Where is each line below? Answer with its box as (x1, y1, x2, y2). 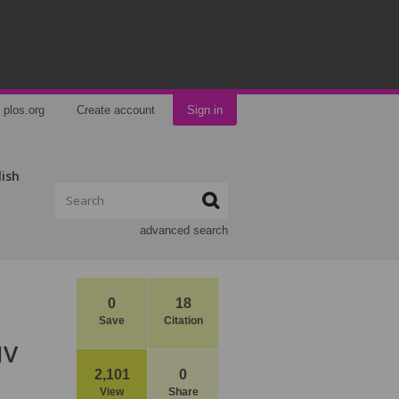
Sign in (187, 103, 223, 117)
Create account (77, 103, 155, 117)
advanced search (140, 224, 228, 237)
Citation (163, 314, 203, 327)
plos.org (4, 103, 45, 117)
